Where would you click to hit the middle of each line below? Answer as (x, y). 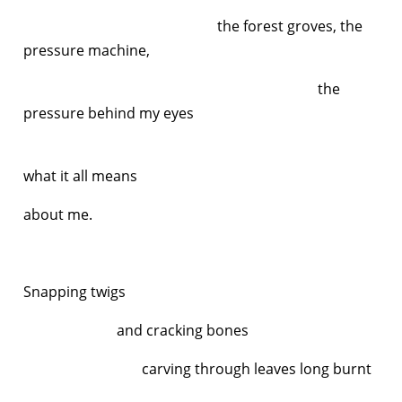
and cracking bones (136, 330)
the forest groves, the (193, 26)
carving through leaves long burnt (197, 368)
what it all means (80, 175)
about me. (60, 214)
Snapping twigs (76, 291)
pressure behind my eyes (109, 113)
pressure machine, (87, 50)
